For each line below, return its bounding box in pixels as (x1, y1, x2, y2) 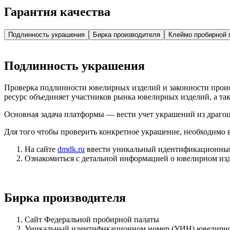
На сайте (25, 145, 57, 154)
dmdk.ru (57, 145, 85, 154)
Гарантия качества (4, 5, 110, 18)
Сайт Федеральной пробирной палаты (25, 215, 159, 224)
